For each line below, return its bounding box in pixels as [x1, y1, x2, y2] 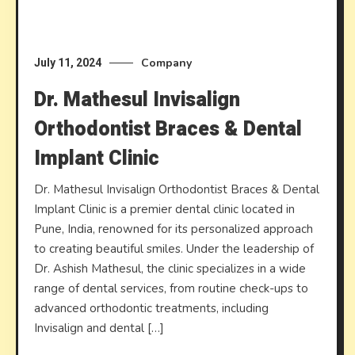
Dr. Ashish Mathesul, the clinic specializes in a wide [34, 260, 307, 277]
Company [141, 55, 193, 71]
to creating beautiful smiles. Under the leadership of [34, 240, 315, 257]
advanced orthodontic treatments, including [34, 300, 269, 316]
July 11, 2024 [34, 55, 102, 69]
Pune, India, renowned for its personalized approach [34, 220, 314, 237]
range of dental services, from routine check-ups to [34, 280, 309, 296]
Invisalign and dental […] [34, 319, 165, 336]
